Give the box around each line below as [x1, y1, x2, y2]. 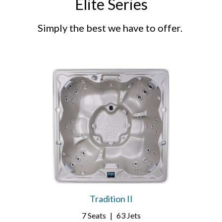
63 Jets [116, 211, 141, 221]
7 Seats [81, 211, 106, 221]
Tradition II [89, 193, 133, 205]
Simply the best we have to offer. [38, 22, 184, 34]
